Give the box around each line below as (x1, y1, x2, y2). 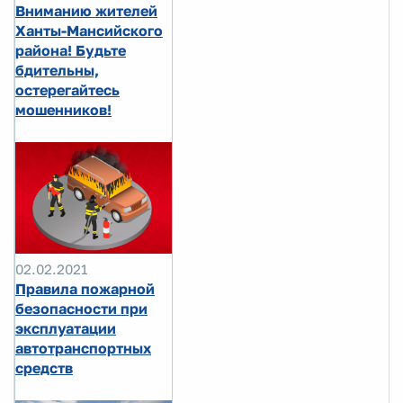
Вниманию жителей (15, 2, 157, 21)
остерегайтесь (15, 81, 120, 100)
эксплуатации (15, 319, 116, 338)
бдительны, (15, 61, 99, 80)
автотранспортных (15, 339, 151, 358)
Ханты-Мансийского (15, 22, 163, 40)
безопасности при (15, 300, 148, 318)
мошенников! (15, 101, 112, 120)
